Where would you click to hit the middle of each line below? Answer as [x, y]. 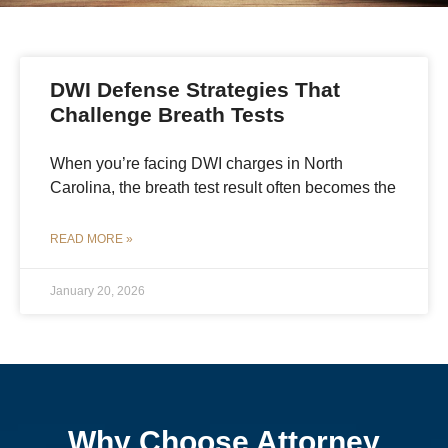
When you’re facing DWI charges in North [196, 163]
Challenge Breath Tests [167, 114]
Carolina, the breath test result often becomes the [223, 187]
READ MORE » [91, 238]
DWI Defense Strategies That [195, 89]
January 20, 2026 [97, 290]
